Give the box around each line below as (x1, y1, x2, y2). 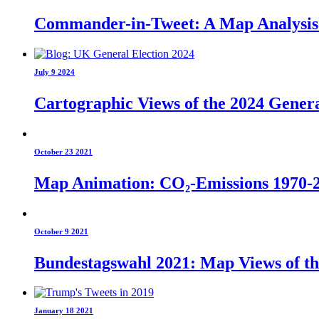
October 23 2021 (34, 147, 93, 156)
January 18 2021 (34, 306, 93, 315)
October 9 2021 (34, 226, 88, 236)
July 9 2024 (34, 67, 75, 76)
